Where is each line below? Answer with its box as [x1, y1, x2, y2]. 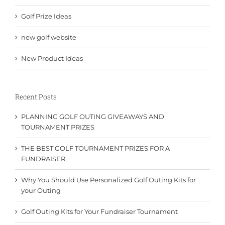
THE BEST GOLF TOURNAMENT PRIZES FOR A [21, 144, 170, 152]
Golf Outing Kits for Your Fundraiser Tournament [21, 207, 178, 215]
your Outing [21, 186, 61, 194]
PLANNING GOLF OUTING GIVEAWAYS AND [21, 112, 164, 121]
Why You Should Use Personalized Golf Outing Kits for [21, 175, 196, 184]
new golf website [21, 33, 76, 42]
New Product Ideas [21, 54, 83, 63]
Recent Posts [15, 92, 57, 102]
